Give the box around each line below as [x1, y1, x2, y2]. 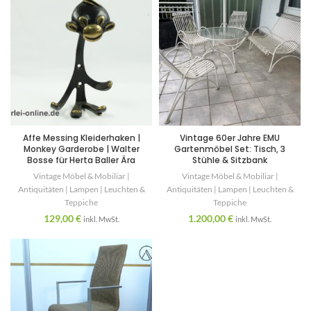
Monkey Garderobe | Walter [23, 143, 140, 155]
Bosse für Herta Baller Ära [27, 154, 135, 167]
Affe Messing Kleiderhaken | [22, 132, 140, 144]
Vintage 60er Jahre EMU [180, 132, 280, 144]
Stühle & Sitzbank [192, 154, 267, 167]
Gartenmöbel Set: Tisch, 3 [174, 143, 285, 155]
